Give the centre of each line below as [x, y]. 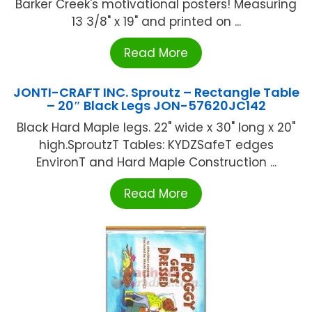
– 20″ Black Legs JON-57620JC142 [156, 105]
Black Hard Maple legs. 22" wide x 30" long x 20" [156, 127]
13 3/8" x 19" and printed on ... [156, 21]
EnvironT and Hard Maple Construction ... [156, 162]
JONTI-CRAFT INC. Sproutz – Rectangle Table [156, 92]
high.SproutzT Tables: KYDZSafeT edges [156, 145]
